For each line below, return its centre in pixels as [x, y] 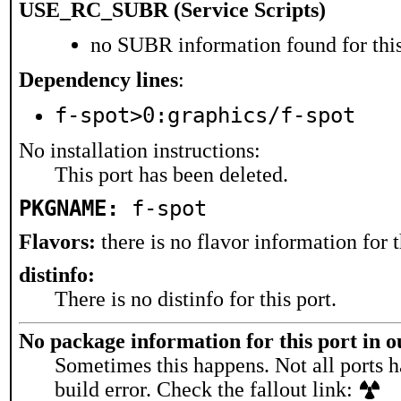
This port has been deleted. [171, 175]
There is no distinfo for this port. [196, 299]
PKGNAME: [69, 209]
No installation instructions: [140, 150]
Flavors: [57, 242]
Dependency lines [98, 80]
